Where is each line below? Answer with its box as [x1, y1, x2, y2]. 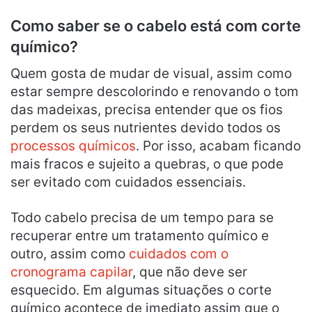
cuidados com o [129, 245, 228, 262]
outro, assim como [10, 245, 129, 262]
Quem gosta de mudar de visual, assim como [10, 65, 292, 81]
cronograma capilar [10, 263, 132, 280]
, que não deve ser [132, 263, 247, 280]
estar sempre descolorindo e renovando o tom [10, 83, 299, 100]
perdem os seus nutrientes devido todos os [10, 119, 281, 136]
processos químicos [10, 137, 136, 154]
